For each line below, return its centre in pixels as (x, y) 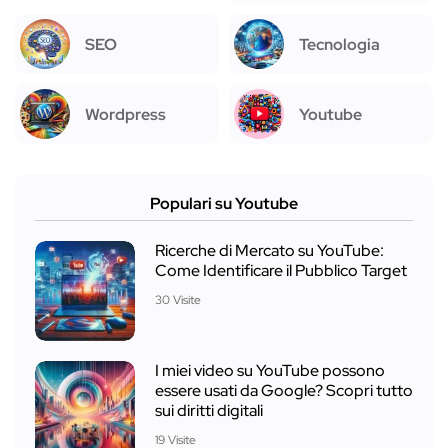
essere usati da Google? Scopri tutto (284, 390)
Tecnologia (339, 44)
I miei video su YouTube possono (270, 370)
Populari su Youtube (224, 203)
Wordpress (125, 114)
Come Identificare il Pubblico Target (281, 270)
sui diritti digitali (209, 410)
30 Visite (178, 300)
